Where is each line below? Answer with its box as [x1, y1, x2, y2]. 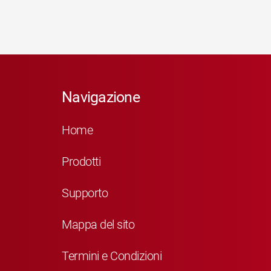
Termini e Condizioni [62, 248, 162, 263]
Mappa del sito [62, 217, 134, 232]
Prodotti [62, 154, 100, 169]
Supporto [62, 185, 108, 200]
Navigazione [62, 88, 140, 106]
